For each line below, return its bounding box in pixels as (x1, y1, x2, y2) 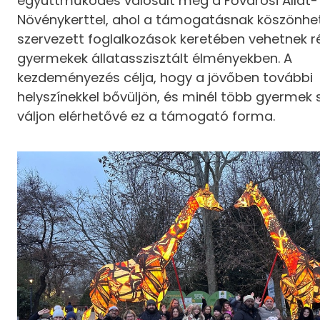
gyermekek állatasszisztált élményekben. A (17, 49, 293, 67)
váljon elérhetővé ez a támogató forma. (17, 106, 276, 125)
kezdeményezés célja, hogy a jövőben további (17, 68, 314, 86)
